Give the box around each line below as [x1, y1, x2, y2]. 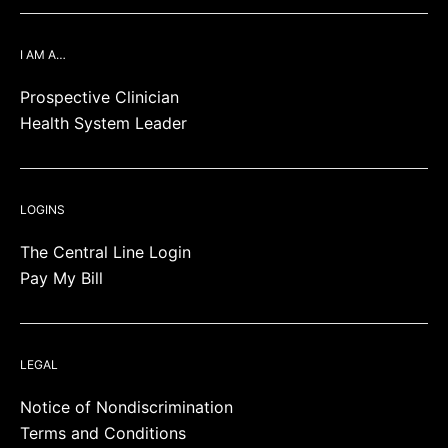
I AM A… [20, 47, 66, 62]
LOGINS [20, 202, 65, 217]
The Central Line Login [20, 242, 191, 262]
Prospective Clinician [20, 87, 179, 107]
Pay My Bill [20, 268, 103, 288]
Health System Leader [20, 113, 187, 133]
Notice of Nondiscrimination [20, 397, 233, 417]
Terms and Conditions [20, 423, 186, 443]
